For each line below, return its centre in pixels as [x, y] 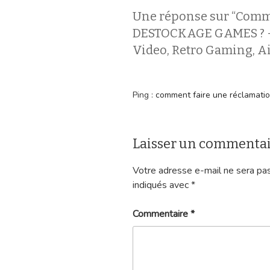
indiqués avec [162, 185]
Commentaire [162, 214]
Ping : [144, 95]
